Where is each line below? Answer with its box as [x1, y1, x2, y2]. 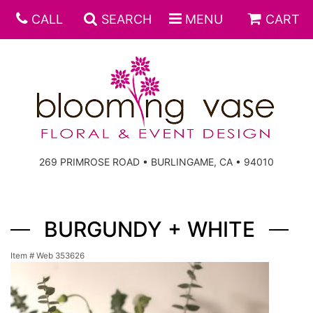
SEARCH [101, 12, 152, 27]
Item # [10, 251, 36, 261]
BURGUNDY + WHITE [44, 217, 255, 242]
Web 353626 [36, 251, 85, 261]
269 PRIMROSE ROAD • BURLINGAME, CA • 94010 [39, 156, 274, 168]
